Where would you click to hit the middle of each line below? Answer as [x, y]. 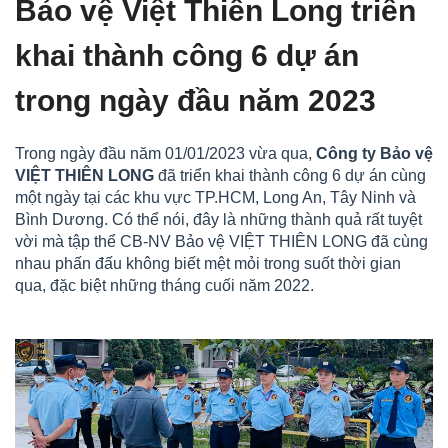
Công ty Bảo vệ [374, 153]
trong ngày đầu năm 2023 [195, 100]
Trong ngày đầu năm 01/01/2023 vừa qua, [165, 153]
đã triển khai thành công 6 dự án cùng [290, 175]
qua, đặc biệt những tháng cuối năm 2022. [164, 285]
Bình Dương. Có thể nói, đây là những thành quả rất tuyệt [218, 219]
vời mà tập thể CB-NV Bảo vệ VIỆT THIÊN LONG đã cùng [221, 241]
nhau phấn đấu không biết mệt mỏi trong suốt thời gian [208, 263]
